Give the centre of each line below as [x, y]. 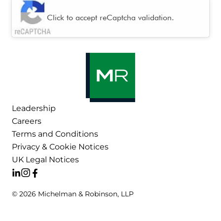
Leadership [34, 108]
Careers [27, 121]
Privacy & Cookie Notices [60, 147]
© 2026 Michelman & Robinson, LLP [73, 194]
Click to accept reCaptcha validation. [110, 17]
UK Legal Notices [45, 160]
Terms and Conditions [55, 134]
